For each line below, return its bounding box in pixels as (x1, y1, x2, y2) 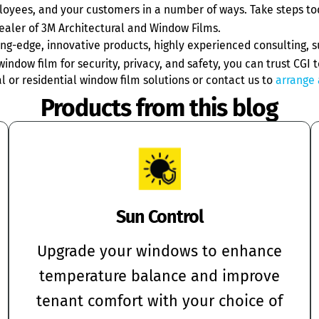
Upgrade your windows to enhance (37, 242, 282, 261)
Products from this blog (41, 94, 278, 123)
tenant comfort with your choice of (36, 292, 283, 311)
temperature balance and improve (39, 267, 280, 286)
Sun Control (116, 206, 203, 229)
